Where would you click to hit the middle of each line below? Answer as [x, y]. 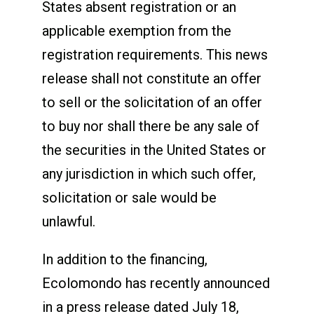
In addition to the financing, [124, 259]
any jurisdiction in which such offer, [149, 173]
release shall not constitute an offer [151, 78]
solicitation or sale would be [129, 197]
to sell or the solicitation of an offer [152, 102]
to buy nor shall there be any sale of [150, 126]
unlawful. [68, 221]
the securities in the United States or [154, 150]
